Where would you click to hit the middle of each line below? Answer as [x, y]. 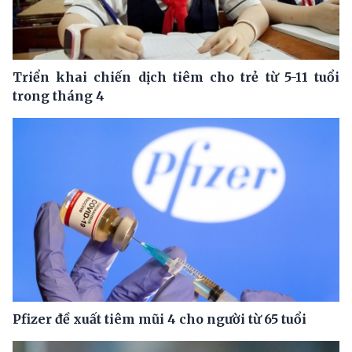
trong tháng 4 [59, 95]
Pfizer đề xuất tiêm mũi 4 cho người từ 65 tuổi [159, 319]
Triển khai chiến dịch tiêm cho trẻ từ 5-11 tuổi [176, 77]
